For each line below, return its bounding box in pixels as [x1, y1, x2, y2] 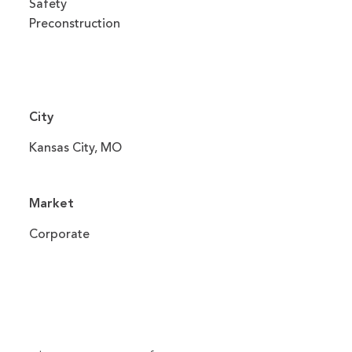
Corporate [29, 229, 90, 241]
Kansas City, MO [29, 142, 123, 155]
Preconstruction [29, 18, 121, 31]
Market [29, 198, 75, 211]
